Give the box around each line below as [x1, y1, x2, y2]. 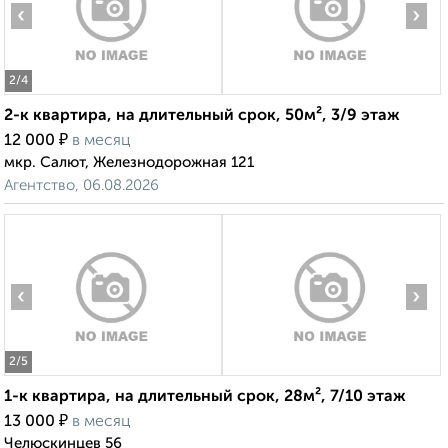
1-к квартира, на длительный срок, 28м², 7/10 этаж [4, 389, 406, 406]
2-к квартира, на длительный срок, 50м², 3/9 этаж [4, 108, 400, 125]
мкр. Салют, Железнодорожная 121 [4, 155, 254, 171]
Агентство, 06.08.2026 [4, 178, 159, 194]
